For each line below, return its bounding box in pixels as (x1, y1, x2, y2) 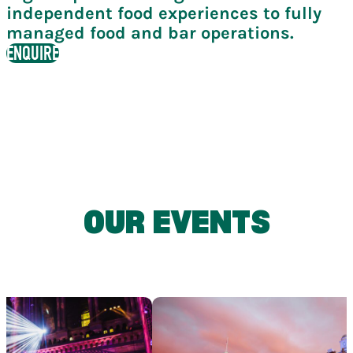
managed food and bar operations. (6, 23, 294, 44)
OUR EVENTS (83, 207, 270, 240)
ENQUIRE (6, 39, 59, 67)
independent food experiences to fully (6, 3, 321, 24)
